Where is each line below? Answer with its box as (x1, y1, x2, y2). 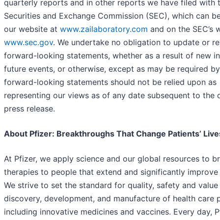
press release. (4, 103, 55, 113)
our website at (4, 24, 60, 34)
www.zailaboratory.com (60, 24, 148, 34)
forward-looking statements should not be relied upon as (4, 77, 217, 87)
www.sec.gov (4, 37, 53, 47)
